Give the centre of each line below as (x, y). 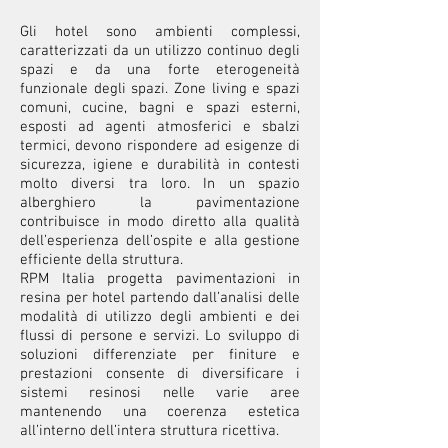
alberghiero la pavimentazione (160, 203)
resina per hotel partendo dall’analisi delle (160, 298)
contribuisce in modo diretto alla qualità (160, 222)
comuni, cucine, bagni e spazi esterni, (160, 108)
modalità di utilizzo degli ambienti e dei (160, 317)
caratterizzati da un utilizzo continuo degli (160, 51)
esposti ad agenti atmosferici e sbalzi (160, 127)
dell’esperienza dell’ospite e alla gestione (160, 241)
